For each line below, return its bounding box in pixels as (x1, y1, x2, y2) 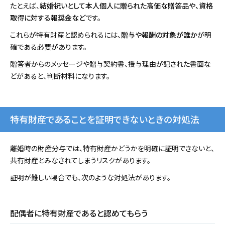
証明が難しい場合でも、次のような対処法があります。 (10, 172, 171, 183)
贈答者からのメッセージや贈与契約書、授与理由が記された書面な (10, 59, 211, 69)
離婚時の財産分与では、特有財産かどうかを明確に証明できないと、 (10, 143, 214, 154)
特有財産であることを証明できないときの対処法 (10, 113, 199, 126)
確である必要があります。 (10, 42, 87, 52)
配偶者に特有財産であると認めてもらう (10, 207, 148, 219)
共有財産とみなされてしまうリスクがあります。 (10, 155, 151, 166)
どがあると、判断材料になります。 (10, 71, 110, 81)
